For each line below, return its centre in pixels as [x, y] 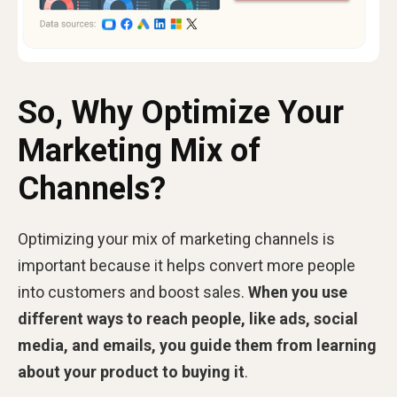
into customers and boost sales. [133, 292]
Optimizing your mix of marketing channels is [176, 239]
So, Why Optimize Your [181, 113]
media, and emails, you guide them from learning [197, 346]
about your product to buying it [131, 372]
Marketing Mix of [139, 151]
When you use [298, 292]
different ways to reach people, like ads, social [188, 319]
